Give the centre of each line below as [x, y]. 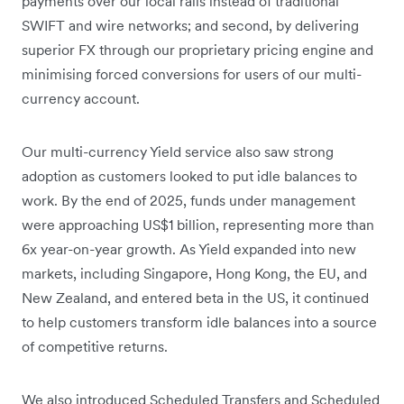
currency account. [81, 99]
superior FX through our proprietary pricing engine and [197, 50]
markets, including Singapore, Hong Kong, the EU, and [194, 274]
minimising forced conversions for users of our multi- [192, 74]
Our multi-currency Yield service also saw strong [178, 152]
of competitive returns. [95, 347]
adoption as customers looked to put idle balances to [189, 176]
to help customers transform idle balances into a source [199, 322]
